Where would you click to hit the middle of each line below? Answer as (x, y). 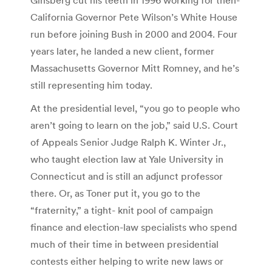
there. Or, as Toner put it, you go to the (115, 193)
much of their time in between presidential (124, 244)
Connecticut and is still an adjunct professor (127, 176)
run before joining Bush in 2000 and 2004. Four (134, 34)
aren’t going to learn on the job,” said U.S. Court (134, 125)
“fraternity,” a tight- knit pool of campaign (122, 210)
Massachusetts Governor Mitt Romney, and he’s (135, 68)
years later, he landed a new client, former (122, 51)
